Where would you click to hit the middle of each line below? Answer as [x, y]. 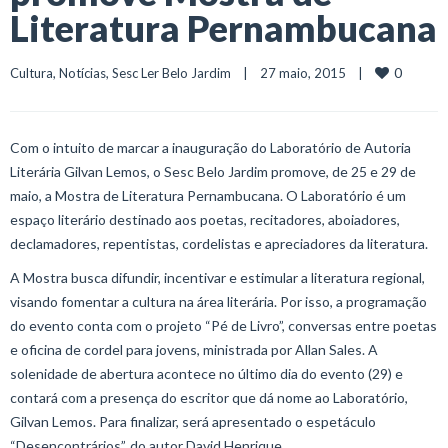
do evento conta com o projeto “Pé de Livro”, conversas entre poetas [223, 325]
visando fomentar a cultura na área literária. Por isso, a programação [218, 301]
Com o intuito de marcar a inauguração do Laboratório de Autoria [210, 147]
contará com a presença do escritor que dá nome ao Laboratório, [209, 397]
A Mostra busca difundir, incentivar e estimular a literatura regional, [217, 277]
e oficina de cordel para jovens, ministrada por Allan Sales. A [194, 349]
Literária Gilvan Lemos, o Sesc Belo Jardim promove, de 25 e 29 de [213, 171]
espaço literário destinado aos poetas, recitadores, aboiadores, [205, 219]
